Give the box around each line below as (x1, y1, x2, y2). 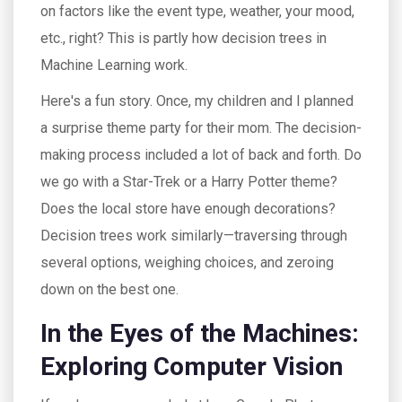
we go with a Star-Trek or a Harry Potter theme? (40, 173, 337, 190)
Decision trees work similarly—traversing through (40, 227, 347, 244)
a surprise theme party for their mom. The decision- (40, 119, 362, 136)
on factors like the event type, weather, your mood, (40, 3, 354, 20)
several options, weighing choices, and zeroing (40, 254, 334, 271)
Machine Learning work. (40, 57, 188, 74)
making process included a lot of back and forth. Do (40, 146, 362, 163)
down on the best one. (40, 281, 179, 298)
